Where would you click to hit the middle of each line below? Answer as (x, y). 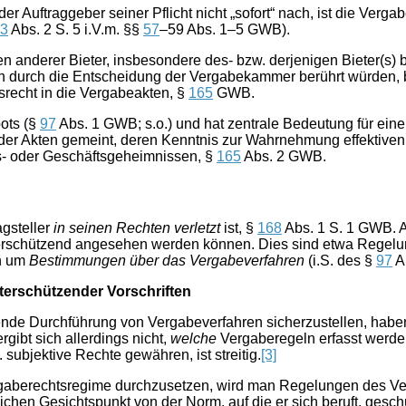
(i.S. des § (340, 260)
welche (193, 338)
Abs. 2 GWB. (284, 156)
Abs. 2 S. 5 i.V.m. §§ (76, 29)
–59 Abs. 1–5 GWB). (225, 29)
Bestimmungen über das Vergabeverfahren (167, 260)
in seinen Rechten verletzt (137, 227)
